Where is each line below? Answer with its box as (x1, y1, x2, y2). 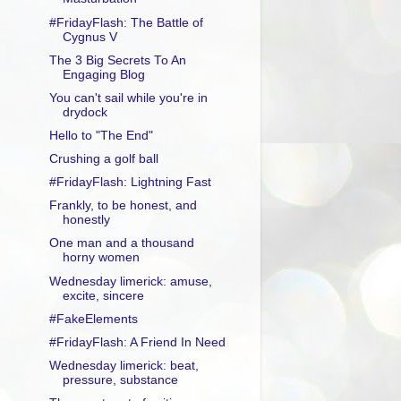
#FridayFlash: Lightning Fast (48, 175, 211, 190)
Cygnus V (62, 30, 117, 44)
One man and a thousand (48, 236, 194, 251)
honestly (62, 213, 110, 227)
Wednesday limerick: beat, (48, 358, 199, 372)
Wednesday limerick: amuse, (48, 274, 212, 288)
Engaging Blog (62, 67, 145, 81)
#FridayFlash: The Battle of (48, 15, 203, 30)
